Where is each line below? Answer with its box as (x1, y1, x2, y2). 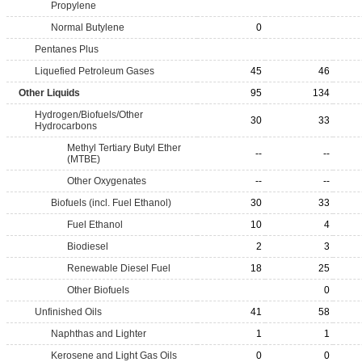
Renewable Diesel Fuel (67, 263, 170, 274)
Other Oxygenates (67, 175, 146, 187)
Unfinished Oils (35, 306, 102, 318)
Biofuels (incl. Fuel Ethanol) (51, 197, 171, 208)
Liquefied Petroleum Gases (35, 65, 154, 77)
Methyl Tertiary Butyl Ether (67, 142, 181, 154)
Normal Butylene (51, 22, 124, 33)
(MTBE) (67, 154, 100, 165)
